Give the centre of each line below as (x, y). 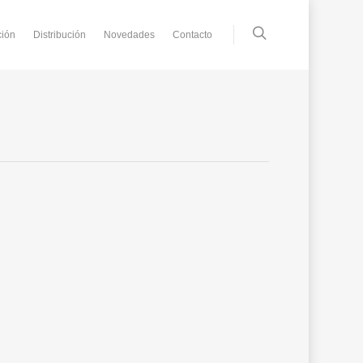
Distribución (60, 35)
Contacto (193, 35)
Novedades (130, 35)
